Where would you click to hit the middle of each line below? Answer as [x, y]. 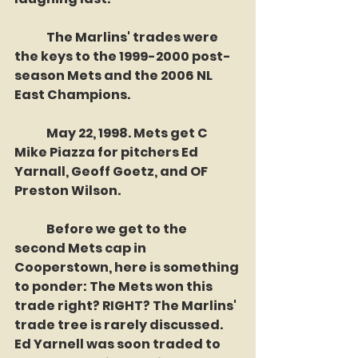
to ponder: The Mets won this [115, 286]
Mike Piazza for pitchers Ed [107, 152]
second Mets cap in [82, 248]
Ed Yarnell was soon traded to [119, 344]
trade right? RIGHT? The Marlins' [127, 306]
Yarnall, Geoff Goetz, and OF [112, 171]
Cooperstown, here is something [128, 267]
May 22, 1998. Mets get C [30, 133]
